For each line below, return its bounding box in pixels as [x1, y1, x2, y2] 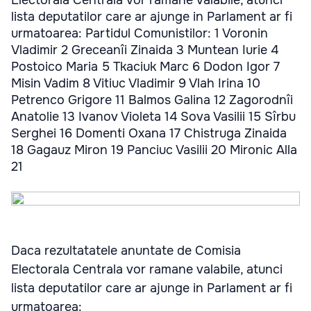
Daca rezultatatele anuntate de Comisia [11, 243, 241, 258]
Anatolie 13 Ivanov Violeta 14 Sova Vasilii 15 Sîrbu [11, 109, 296, 124]
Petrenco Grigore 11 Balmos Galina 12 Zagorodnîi [11, 92, 293, 108]
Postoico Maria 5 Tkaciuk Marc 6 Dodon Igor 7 [11, 59, 280, 74]
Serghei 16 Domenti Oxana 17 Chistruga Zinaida [11, 126, 287, 141]
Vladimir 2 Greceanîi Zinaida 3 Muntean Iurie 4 [11, 42, 278, 58]
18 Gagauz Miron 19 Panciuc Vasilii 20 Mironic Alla [11, 142, 297, 158]
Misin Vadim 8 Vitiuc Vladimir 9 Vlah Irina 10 [11, 76, 260, 91]
